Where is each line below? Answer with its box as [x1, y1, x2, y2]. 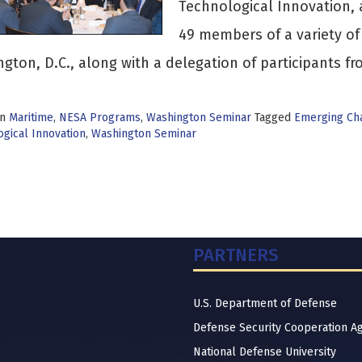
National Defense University [193, 345, 336, 359]
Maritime [8, 111, 53, 124]
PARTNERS [193, 244, 279, 266]
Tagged [254, 111, 294, 124]
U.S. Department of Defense [193, 297, 337, 310]
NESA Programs [58, 111, 141, 124]
